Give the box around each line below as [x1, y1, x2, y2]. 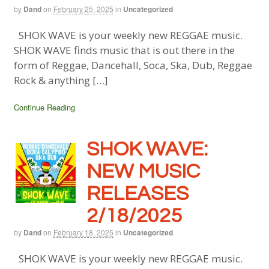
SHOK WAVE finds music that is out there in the [13, 43, 235, 57]
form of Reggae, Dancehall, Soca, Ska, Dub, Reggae [13, 58, 252, 72]
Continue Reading [13, 101, 75, 113]
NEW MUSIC [86, 161, 200, 183]
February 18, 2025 [53, 227, 113, 238]
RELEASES [86, 183, 189, 205]
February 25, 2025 [53, 4, 113, 14]
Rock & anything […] [13, 73, 108, 87]
